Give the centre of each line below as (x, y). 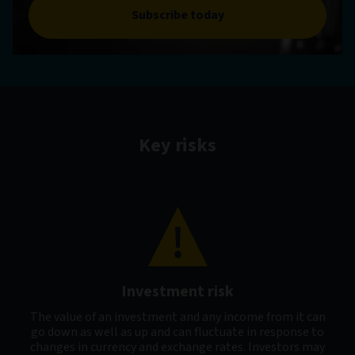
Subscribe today (177, 15)
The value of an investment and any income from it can (177, 317)
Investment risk (177, 292)
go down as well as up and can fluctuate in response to (177, 332)
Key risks (177, 146)
